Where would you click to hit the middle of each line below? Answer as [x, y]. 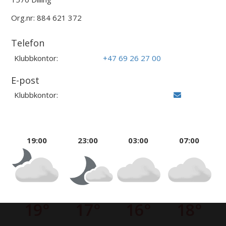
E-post [25, 80]
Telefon [28, 43]
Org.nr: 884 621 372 [47, 18]
